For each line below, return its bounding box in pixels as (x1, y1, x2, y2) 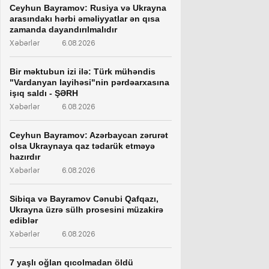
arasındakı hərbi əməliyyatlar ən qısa (10, 13, 160, 23)
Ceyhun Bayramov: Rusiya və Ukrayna (10, 2, 166, 13)
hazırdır (10, 151, 40, 162)
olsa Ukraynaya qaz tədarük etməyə (10, 141, 155, 151)
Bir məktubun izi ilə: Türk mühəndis (10, 66, 156, 76)
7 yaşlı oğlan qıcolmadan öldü (10, 257, 133, 267)
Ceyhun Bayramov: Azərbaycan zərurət (10, 130, 168, 140)
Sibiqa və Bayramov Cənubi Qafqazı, (10, 193, 159, 204)
